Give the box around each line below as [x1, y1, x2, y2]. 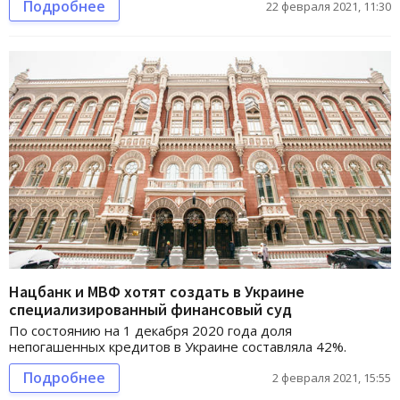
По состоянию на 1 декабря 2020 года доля [9, 321, 292, 340]
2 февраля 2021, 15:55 [272, 370, 391, 387]
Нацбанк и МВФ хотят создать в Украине [9, 281, 304, 303]
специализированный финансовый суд [9, 299, 292, 321]
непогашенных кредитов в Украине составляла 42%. [9, 337, 346, 356]
